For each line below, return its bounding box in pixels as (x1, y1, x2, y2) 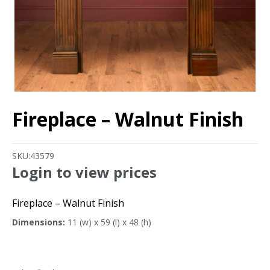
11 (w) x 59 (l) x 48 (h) (65, 216, 151, 228)
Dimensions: (12, 216, 65, 228)
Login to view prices (12, 162, 157, 182)
